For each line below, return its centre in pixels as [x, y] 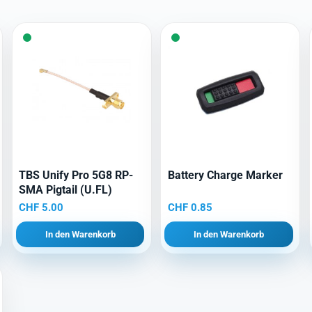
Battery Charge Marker [225, 175]
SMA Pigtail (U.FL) [66, 190]
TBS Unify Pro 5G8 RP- [76, 175]
